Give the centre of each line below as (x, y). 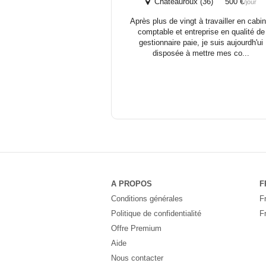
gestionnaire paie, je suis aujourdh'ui (201, 42)
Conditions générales (147, 198)
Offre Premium (136, 228)
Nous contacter (137, 258)
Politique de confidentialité (156, 213)
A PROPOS (132, 183)
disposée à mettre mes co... (201, 53)
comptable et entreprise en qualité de (201, 31)
